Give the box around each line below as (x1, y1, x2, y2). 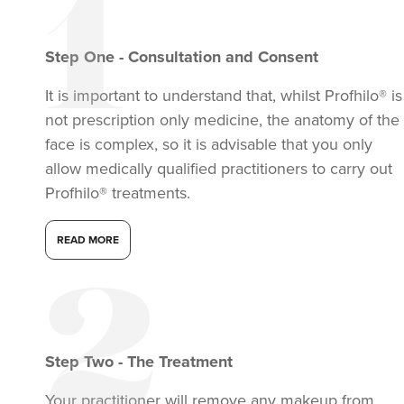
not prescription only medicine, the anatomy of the (45, 110, 399, 131)
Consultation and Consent (128, 47, 318, 68)
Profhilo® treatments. (45, 183, 190, 204)
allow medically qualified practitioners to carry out (45, 159, 392, 179)
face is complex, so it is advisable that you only (45, 134, 372, 155)
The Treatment (127, 352, 233, 372)
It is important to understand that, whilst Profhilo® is (45, 86, 402, 106)
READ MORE (57, 234, 119, 247)
